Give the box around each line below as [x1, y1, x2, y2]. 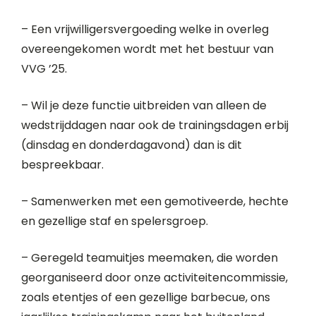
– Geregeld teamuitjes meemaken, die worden [21, 250, 278, 266]
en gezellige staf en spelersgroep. [21, 213, 208, 229]
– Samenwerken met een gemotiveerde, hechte [21, 193, 288, 209]
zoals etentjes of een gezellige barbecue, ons [21, 289, 270, 305]
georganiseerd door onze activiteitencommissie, [21, 269, 288, 286]
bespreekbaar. [21, 157, 104, 173]
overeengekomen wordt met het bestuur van [21, 41, 274, 57]
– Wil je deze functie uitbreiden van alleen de [21, 97, 267, 114]
